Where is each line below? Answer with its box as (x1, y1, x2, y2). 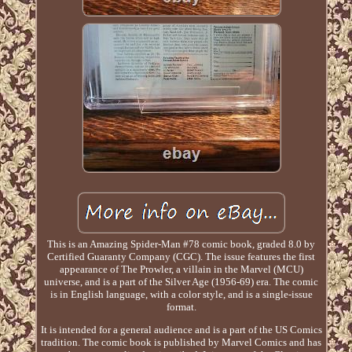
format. (166, 301, 196, 313)
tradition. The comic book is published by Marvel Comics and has (41, 336, 322, 349)
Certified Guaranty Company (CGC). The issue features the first (47, 251, 316, 263)
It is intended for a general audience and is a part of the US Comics (40, 324, 322, 336)
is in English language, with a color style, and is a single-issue (49, 288, 313, 301)
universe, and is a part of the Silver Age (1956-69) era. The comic (44, 276, 319, 288)
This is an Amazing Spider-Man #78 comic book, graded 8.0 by (47, 238, 316, 251)
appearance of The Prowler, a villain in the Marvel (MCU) (59, 263, 303, 276)
